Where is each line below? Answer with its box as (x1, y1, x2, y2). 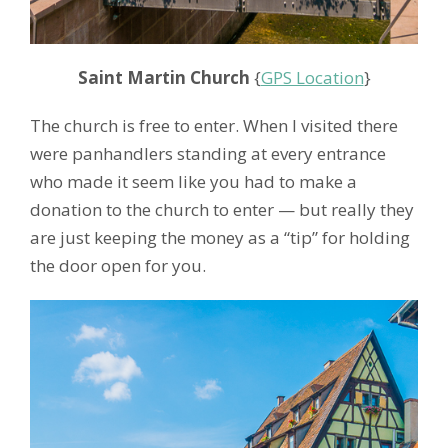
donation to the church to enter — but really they (30, 197, 414, 221)
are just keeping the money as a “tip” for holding (30, 225, 410, 249)
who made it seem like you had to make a (30, 169, 357, 193)
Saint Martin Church (77, 65, 250, 89)
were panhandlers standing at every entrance (30, 141, 386, 165)
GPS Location (260, 65, 364, 89)
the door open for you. (30, 253, 206, 277)
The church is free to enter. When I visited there (30, 113, 398, 137)
